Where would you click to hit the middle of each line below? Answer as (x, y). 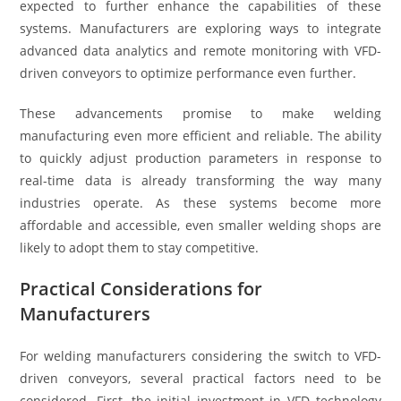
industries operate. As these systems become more (200, 203)
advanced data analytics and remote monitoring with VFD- (200, 51)
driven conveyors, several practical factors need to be (200, 379)
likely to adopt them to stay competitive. (140, 248)
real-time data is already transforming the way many (200, 181)
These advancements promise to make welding (200, 114)
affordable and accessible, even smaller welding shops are (200, 226)
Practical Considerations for (141, 289)
